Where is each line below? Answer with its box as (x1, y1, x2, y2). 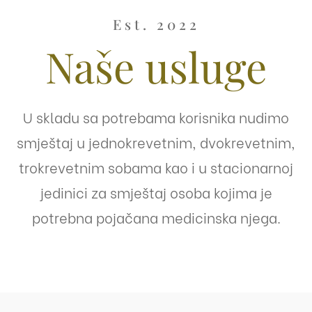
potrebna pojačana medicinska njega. (31, 207, 281, 228)
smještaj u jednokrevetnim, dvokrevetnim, (17, 132, 295, 153)
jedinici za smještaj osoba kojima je (40, 182, 272, 203)
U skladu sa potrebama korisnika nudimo (23, 107, 289, 127)
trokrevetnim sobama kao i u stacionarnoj (19, 157, 293, 178)
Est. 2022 (112, 15, 200, 34)
